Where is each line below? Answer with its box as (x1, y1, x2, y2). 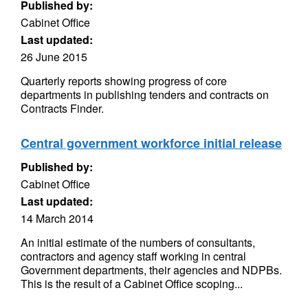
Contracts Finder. (21, 100, 104, 116)
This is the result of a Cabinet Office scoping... (21, 276, 243, 291)
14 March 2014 (21, 210, 93, 226)
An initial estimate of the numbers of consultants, (21, 234, 255, 250)
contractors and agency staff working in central (21, 248, 246, 264)
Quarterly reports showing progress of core (21, 73, 227, 89)
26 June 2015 (21, 49, 87, 65)
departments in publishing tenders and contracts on (21, 87, 269, 102)
